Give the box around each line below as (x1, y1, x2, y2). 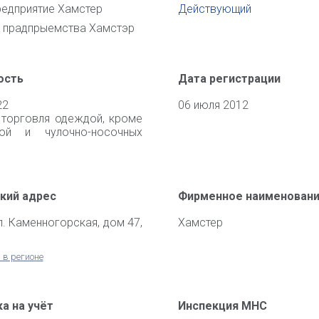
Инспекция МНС (178, 299, 267, 313)
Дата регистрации (178, 72, 281, 85)
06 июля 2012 (178, 98, 249, 112)
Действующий (178, 2, 251, 16)
